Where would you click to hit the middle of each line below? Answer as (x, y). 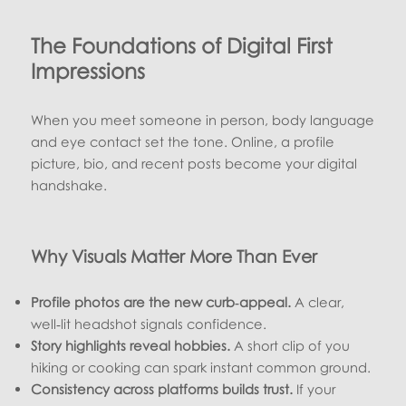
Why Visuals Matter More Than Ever (174, 256)
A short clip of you (290, 345)
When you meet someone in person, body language (203, 119)
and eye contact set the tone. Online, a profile (183, 141)
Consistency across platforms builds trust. (162, 388)
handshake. (69, 184)
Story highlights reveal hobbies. (131, 345)
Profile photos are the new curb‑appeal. (161, 301)
